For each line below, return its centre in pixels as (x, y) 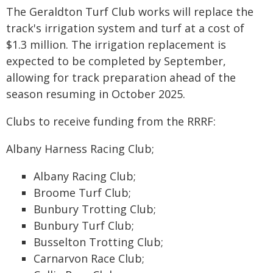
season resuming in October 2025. (96, 94)
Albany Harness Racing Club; (80, 149)
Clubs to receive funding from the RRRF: (111, 121)
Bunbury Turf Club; (84, 225)
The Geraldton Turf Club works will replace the (130, 12)
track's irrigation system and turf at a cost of (125, 28)
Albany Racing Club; (85, 176)
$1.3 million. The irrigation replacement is (116, 44)
